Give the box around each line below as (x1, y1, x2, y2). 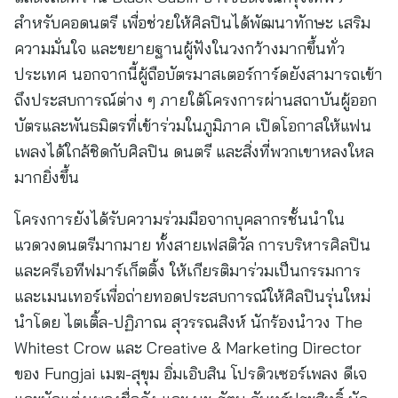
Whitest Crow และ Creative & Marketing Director (14, 338, 362, 358)
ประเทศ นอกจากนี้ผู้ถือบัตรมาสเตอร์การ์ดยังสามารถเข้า (14, 64, 383, 84)
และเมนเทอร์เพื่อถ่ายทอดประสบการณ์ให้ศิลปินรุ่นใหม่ (14, 286, 370, 306)
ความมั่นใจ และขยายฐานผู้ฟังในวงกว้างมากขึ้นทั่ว (14, 38, 345, 59)
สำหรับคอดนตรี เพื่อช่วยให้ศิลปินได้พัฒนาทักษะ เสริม (14, 12, 370, 33)
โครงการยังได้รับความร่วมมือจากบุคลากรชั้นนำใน (14, 209, 345, 229)
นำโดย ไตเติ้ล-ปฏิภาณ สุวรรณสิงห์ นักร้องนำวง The (14, 312, 362, 332)
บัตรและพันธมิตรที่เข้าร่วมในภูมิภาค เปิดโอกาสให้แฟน (14, 115, 371, 136)
